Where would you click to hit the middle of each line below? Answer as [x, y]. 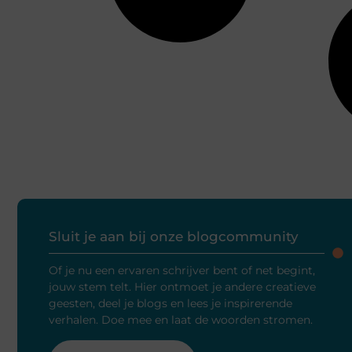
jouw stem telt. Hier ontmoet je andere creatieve [182, 287]
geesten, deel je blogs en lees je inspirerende [170, 304]
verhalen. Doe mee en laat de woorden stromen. [181, 320]
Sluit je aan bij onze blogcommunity [174, 237]
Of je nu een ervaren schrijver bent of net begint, [182, 271]
